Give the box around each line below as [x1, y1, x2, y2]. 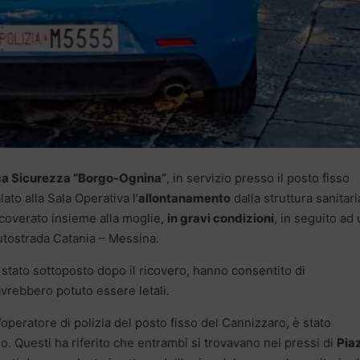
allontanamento [138, 190, 231, 207]
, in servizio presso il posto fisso [166, 170, 350, 186]
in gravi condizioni [167, 211, 274, 227]
